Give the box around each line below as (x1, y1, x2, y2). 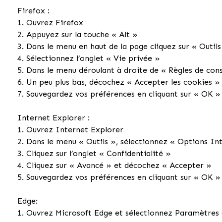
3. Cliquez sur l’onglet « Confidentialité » (17, 148, 171, 158)
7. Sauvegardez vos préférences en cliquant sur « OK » (17, 89, 221, 99)
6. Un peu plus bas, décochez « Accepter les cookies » (17, 77, 221, 87)
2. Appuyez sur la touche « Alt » (17, 29, 138, 39)
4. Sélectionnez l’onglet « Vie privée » (17, 53, 161, 63)
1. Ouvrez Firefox (17, 17, 84, 27)
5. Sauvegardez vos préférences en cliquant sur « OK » (17, 172, 221, 182)
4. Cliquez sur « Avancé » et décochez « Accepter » (17, 160, 212, 170)
